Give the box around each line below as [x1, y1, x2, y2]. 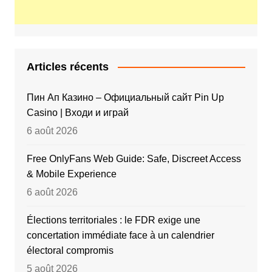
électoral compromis [26, 245, 114, 256]
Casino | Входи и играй [26, 107, 129, 118]
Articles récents [26, 60, 109, 73]
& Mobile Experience [26, 168, 117, 179]
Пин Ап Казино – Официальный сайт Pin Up [26, 92, 224, 103]
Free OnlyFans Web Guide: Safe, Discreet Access [26, 153, 241, 164]
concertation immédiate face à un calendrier [26, 229, 214, 240]
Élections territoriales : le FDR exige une [26, 214, 200, 225]
